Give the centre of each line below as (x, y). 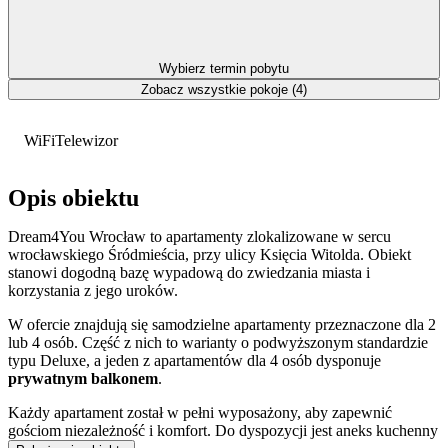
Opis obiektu (73, 198)
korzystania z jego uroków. (93, 291)
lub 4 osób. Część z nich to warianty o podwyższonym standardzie (218, 343)
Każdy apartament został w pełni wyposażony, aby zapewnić (200, 413)
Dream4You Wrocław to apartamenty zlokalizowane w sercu (199, 237)
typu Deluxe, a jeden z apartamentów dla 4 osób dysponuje (194, 361)
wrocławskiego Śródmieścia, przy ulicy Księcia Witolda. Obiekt (209, 255)
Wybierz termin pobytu (224, 68)
